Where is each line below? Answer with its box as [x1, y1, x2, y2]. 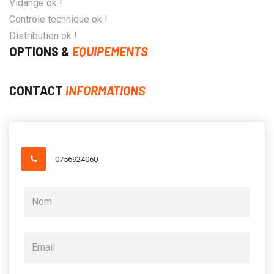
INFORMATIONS [65, 83, 146, 98]
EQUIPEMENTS [72, 43, 148, 59]
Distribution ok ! [9, 29, 77, 42]
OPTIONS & [9, 43, 72, 59]
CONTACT [9, 83, 65, 98]
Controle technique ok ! [9, 13, 108, 25]
